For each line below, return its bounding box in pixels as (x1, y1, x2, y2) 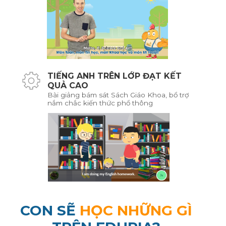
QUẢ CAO (47, 81, 88, 91)
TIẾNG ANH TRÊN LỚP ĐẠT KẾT (47, 71, 182, 81)
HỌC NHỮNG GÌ (79, 202, 192, 219)
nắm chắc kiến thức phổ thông (47, 99, 153, 107)
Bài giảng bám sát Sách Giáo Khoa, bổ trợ (47, 91, 189, 99)
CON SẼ (20, 202, 80, 219)
